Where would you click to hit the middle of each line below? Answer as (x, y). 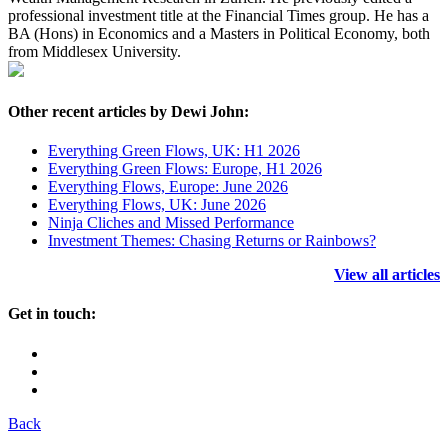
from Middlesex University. (94, 52)
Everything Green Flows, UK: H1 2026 (174, 150)
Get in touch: (52, 314)
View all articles (387, 274)
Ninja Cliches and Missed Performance (171, 222)
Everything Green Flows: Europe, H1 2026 (185, 168)
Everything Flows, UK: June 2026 (157, 204)
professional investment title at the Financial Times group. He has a (218, 16)
